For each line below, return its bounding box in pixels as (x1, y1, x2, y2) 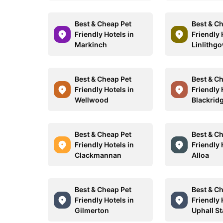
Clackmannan (75, 151, 121, 159)
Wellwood (75, 96, 109, 104)
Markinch (75, 40, 107, 49)
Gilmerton (75, 206, 109, 215)
